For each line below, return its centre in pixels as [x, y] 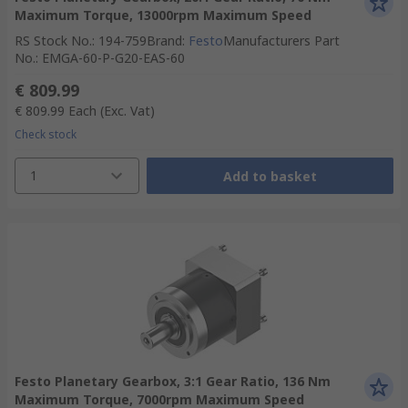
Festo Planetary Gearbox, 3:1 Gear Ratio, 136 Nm [173, 381]
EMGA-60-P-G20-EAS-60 [113, 58]
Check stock [46, 134]
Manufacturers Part [281, 41]
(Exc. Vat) [127, 111]
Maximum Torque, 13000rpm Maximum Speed [163, 15]
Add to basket [270, 176]
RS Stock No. [53, 41]
